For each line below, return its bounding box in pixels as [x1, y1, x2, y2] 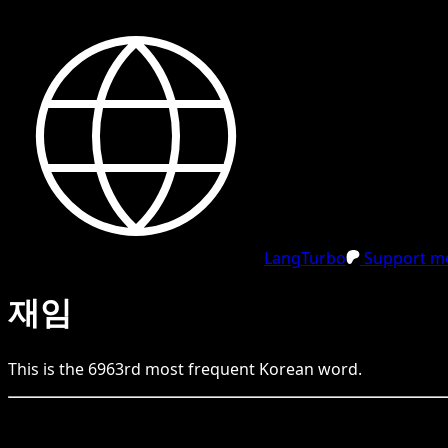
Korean [259, 357, 314, 380]
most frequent [141, 357, 259, 380]
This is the [8, 357, 88, 380]
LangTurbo [264, 247, 346, 269]
